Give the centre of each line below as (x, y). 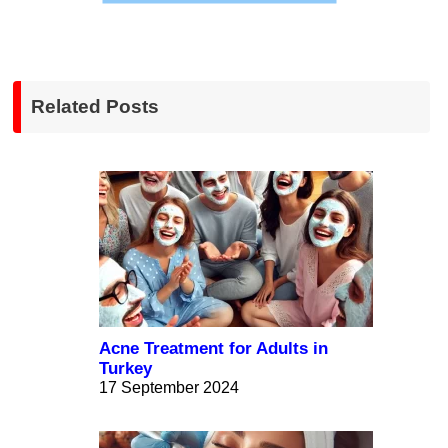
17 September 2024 (169, 388)
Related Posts (95, 107)
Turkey (125, 369)
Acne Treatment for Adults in (213, 349)
